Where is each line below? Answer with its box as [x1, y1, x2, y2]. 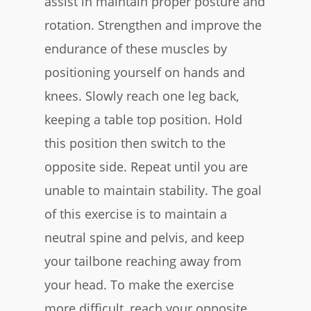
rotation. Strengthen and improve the [44, 16, 262, 33]
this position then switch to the [44, 134, 226, 151]
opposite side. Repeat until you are [44, 158, 248, 175]
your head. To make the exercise [44, 276, 234, 293]
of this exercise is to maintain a [44, 205, 227, 222]
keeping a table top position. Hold [44, 110, 242, 128]
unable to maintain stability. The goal [44, 181, 262, 199]
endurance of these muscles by [44, 40, 227, 57]
